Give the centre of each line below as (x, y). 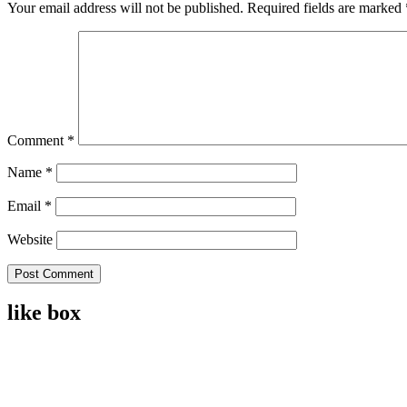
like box (44, 313)
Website (30, 239)
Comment (37, 140)
